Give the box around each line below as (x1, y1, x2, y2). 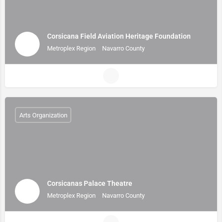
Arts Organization (19, 111, 67, 119)
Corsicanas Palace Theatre (47, 179, 132, 187)
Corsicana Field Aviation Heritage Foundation (47, 32, 191, 40)
